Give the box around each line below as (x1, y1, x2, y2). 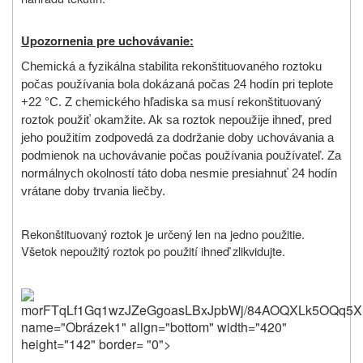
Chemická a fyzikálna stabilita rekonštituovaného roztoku (21, 59, 322, 73)
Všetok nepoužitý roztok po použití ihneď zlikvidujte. (21, 241, 285, 259)
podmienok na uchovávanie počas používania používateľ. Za (21, 148, 341, 162)
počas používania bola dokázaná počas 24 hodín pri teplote (21, 77, 333, 91)
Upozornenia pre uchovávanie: (21, 32, 194, 49)
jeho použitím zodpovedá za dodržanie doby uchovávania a (21, 130, 334, 144)
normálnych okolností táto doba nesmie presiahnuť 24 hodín (21, 166, 337, 180)
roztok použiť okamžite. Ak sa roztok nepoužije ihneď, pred (21, 113, 331, 126)
